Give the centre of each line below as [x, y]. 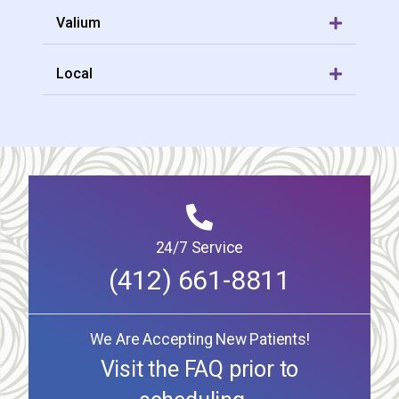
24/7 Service [199, 248]
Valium [78, 23]
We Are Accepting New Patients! [199, 340]
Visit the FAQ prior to [199, 370]
